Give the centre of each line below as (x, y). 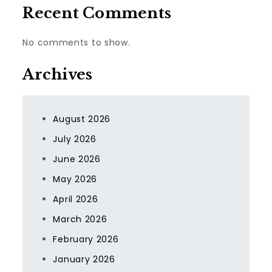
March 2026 (80, 219)
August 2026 (82, 119)
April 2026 (76, 199)
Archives (58, 74)
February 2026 (86, 239)
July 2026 (75, 139)
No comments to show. (76, 42)
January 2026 (84, 259)
